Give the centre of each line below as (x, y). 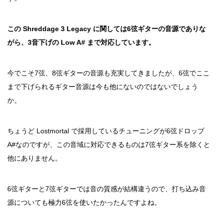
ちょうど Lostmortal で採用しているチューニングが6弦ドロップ (106, 131)
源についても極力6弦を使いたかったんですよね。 (84, 202)
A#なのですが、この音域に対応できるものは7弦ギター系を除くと (109, 145)
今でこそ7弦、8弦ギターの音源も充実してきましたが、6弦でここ (109, 73)
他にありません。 (35, 158)
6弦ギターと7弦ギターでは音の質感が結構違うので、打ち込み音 (107, 189)
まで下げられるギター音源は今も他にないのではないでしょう (103, 87)
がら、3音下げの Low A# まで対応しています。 (81, 42)
